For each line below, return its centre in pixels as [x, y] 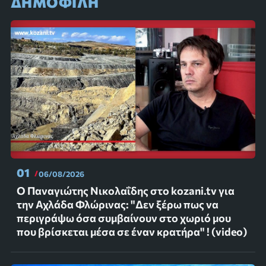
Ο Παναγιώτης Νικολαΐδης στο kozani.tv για [125, 190]
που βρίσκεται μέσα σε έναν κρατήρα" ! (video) [132, 231]
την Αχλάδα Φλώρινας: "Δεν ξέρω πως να [117, 204]
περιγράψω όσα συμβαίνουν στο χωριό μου [123, 218]
